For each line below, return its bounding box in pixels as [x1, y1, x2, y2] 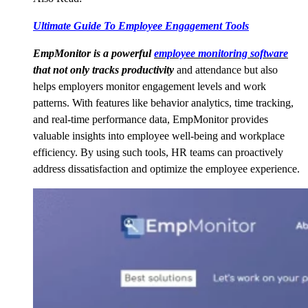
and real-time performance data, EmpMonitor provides [33, 113, 268, 126]
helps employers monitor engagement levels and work [33, 80, 266, 93]
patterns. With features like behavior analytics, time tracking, [33, 97, 294, 109]
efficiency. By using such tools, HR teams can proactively [33, 146, 283, 159]
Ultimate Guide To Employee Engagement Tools [33, 20, 249, 32]
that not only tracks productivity [33, 64, 177, 76]
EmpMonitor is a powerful [33, 47, 154, 60]
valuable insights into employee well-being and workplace [33, 130, 285, 142]
